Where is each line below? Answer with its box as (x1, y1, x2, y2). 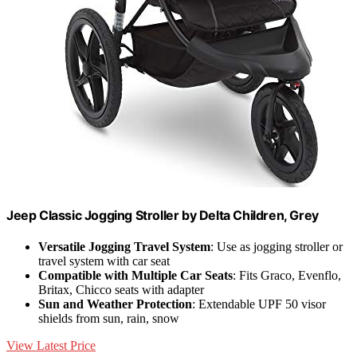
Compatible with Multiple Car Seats (38, 269, 233, 283)
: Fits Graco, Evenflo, (233, 269, 341, 283)
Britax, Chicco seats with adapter (38, 283, 204, 297)
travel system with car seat (38, 254, 170, 269)
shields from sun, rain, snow (38, 312, 179, 326)
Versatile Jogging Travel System (38, 240, 210, 254)
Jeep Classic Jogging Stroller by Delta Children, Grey (6, 206, 319, 223)
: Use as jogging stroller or (210, 240, 343, 254)
